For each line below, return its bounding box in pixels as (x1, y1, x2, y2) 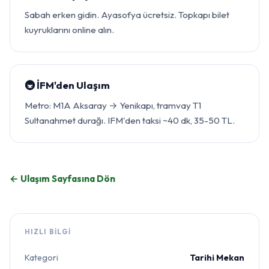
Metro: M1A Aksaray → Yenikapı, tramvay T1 (25, 99, 201, 111)
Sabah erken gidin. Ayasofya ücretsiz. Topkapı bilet (25, 9, 229, 21)
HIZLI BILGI (25, 227, 71, 236)
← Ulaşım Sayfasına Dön (10, 173, 115, 185)
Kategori (25, 252, 58, 264)
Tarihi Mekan (190, 252, 244, 264)
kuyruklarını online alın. (25, 24, 114, 36)
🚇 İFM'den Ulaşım (25, 79, 110, 92)
